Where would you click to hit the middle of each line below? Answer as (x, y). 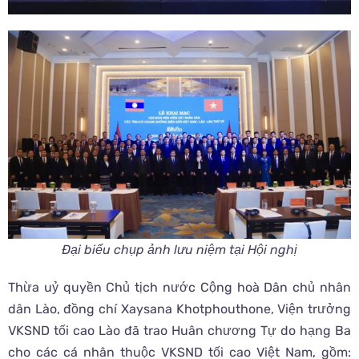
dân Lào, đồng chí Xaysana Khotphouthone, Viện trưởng (179, 309)
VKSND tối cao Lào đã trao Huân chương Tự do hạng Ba (179, 331)
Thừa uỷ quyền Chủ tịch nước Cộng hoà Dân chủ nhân (179, 288)
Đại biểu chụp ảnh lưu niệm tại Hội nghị (179, 250)
